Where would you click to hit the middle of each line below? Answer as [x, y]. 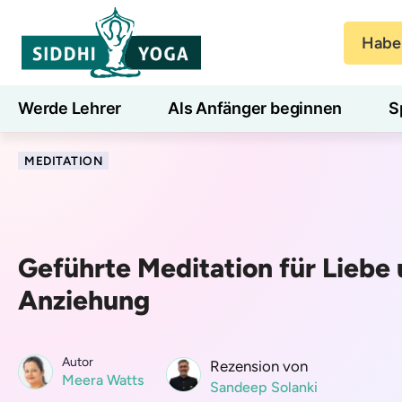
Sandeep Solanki [264, 387]
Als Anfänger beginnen [255, 108]
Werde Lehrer [70, 108]
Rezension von [259, 366]
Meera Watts [103, 380]
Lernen [126, 154]
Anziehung [84, 300]
